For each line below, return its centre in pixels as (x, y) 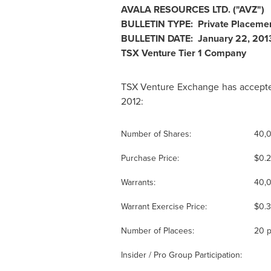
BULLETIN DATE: (159, 38)
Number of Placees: (158, 231)
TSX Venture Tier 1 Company (183, 53)
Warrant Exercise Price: (165, 207)
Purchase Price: (151, 158)
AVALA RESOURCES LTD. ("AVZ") (192, 9)
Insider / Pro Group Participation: (181, 255)
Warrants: (139, 182)
